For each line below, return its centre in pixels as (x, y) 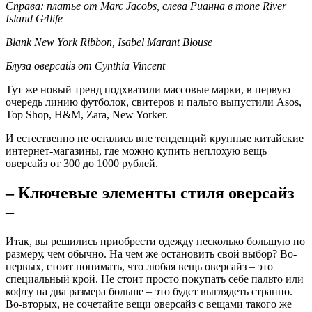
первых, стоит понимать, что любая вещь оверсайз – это (139, 266)
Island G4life (34, 18)
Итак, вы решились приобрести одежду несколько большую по (155, 241)
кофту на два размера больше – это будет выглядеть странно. (149, 291)
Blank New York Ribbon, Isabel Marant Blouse (109, 42)
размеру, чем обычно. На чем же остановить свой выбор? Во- (151, 253)
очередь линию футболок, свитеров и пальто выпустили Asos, (154, 102)
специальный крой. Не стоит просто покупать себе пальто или (155, 279)
